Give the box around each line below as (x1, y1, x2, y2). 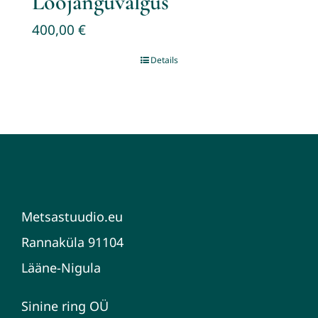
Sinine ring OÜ (21, 297, 109, 314)
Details (150, 54, 178, 66)
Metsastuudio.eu (21, 208, 123, 225)
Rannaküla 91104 (21, 234, 124, 251)
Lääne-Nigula (21, 259, 101, 276)
